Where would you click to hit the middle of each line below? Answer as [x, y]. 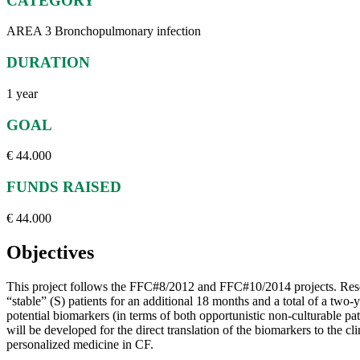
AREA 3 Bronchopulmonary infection [104, 31]
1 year [22, 93]
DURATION [48, 63]
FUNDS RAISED [64, 187]
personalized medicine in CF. [80, 344]
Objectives [50, 252]
